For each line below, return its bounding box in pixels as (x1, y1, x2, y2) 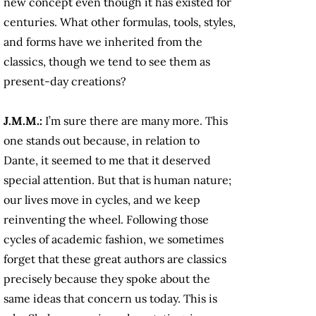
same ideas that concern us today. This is (4, 291, 217, 306)
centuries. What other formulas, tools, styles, (4, 15, 236, 30)
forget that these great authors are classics (4, 252, 226, 267)
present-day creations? (4, 74, 126, 89)
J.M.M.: (4, 114, 45, 128)
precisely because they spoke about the (4, 272, 210, 286)
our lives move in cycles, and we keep (4, 193, 200, 207)
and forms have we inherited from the (4, 35, 202, 49)
